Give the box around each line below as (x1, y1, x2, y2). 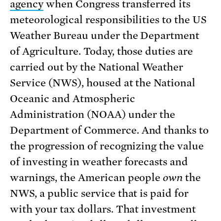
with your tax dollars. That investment (10, 203, 196, 216)
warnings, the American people (10, 172, 163, 184)
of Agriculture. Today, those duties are (10, 45, 193, 58)
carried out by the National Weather (10, 61, 184, 74)
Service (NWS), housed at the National (10, 77, 196, 89)
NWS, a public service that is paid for (10, 187, 189, 200)
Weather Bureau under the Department (10, 30, 200, 42)
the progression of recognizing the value (10, 140, 204, 152)
